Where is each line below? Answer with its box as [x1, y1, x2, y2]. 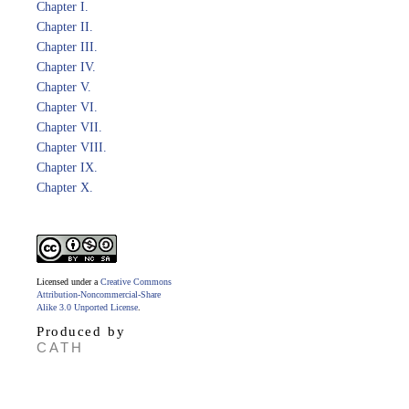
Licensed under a [37, 277, 100, 287]
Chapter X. [37, 181, 93, 194]
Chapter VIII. [37, 141, 107, 154]
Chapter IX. [37, 161, 98, 174]
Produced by [37, 324, 125, 339]
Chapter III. [37, 40, 98, 54]
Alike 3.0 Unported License [37, 302, 138, 312]
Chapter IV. [37, 60, 96, 74]
